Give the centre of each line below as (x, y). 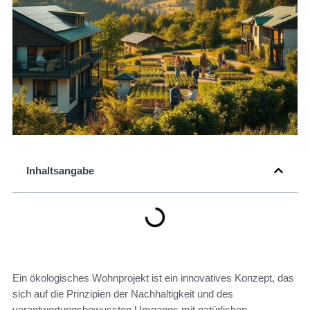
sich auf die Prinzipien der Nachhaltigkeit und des (123, 294)
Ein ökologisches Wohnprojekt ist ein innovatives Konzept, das (153, 278)
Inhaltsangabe (60, 171)
